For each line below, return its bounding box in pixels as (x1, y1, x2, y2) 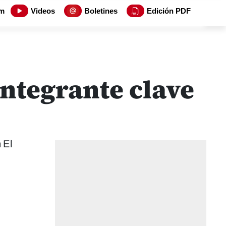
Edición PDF (147, 7, 191, 15)
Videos (31, 7, 55, 15)
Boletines (84, 7, 118, 15)
